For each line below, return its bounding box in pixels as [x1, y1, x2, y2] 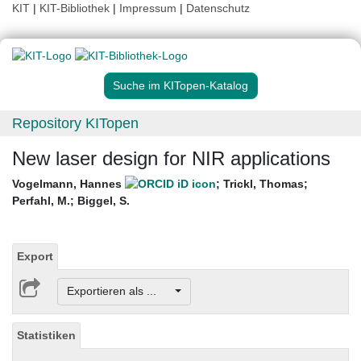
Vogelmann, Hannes [12, 177, 125, 191]
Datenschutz [186, 2, 250, 15]
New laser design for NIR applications [12, 147, 330, 170]
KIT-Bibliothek [39, 2, 113, 15]
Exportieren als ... [66, 284, 172, 298]
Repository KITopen [12, 115, 139, 132]
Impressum [119, 2, 176, 15]
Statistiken [17, 328, 76, 342]
